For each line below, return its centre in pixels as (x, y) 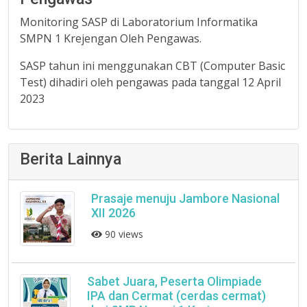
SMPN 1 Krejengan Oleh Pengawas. (111, 38)
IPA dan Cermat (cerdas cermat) (176, 295)
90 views (122, 234)
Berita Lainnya (71, 159)
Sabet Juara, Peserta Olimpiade (174, 281)
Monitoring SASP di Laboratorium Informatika (139, 22)
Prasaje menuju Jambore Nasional (185, 198)
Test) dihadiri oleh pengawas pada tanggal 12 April (150, 82)
